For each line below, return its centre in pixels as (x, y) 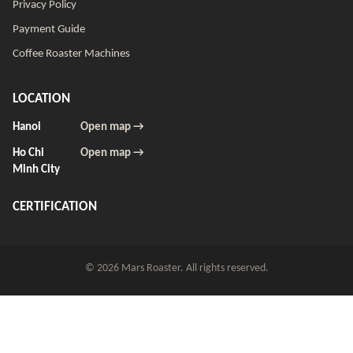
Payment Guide (49, 29)
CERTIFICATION (55, 206)
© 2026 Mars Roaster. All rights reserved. (176, 268)
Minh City (36, 169)
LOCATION (41, 98)
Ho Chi (28, 153)
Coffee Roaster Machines (71, 54)
